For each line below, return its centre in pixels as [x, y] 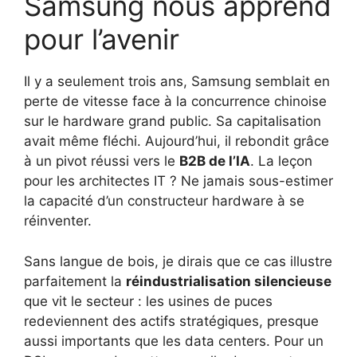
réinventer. [58, 221]
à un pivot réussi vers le [102, 161]
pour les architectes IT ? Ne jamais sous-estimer [178, 181]
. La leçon [281, 161]
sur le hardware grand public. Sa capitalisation [173, 122]
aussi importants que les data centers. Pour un [174, 341]
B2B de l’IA [215, 161]
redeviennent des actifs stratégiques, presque [171, 321]
